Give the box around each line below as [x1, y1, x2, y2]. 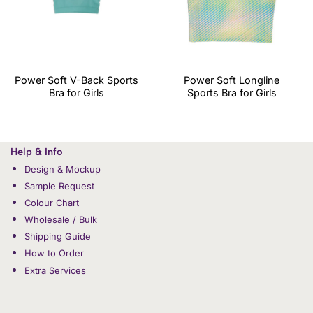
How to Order [24, 247, 84, 259]
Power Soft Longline [184, 74, 280, 87]
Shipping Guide [24, 231, 91, 242]
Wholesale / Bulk [24, 214, 97, 226]
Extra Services [24, 264, 86, 276]
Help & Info [10, 145, 63, 159]
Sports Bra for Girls [187, 87, 277, 99]
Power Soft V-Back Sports [15, 74, 139, 87]
